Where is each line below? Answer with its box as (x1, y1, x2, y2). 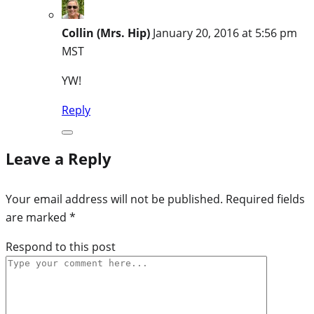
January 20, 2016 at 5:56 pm (153, 25, 297, 41)
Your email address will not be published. (6, 191, 223, 207)
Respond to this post (6, 238, 116, 254)
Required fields (226, 191, 305, 207)
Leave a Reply (6, 147, 111, 169)
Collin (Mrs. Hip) (62, 25, 150, 41)
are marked (6, 209, 69, 225)
